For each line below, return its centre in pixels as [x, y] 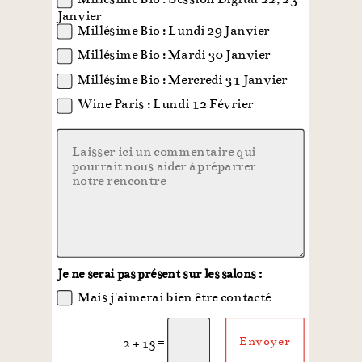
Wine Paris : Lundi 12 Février [166, 104]
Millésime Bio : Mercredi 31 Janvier [183, 79]
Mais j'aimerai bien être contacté [175, 296]
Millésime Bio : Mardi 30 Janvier [175, 55]
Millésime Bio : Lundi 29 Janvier [174, 29]
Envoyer [265, 341]
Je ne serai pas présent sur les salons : [160, 274]
